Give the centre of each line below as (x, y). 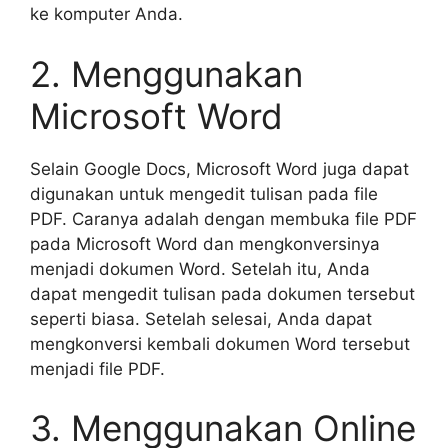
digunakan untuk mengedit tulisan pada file (204, 193)
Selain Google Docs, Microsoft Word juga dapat (219, 168)
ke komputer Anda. (106, 14)
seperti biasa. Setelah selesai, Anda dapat (201, 318)
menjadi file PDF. (97, 368)
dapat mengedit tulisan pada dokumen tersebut (222, 293)
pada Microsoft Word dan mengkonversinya (205, 243)
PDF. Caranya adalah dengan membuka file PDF (223, 218)
